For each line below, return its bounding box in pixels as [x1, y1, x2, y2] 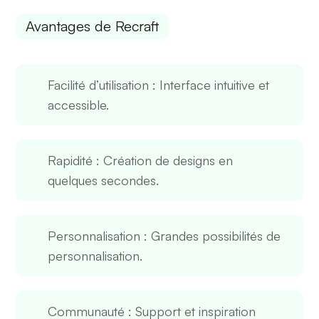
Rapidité [48, 152, 93, 169]
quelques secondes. [48, 172, 159, 189]
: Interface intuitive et [149, 77, 270, 93]
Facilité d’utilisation [48, 77, 150, 93]
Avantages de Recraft [26, 17, 159, 36]
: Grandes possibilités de [140, 228, 281, 244]
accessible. [48, 97, 110, 113]
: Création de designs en [93, 152, 234, 169]
